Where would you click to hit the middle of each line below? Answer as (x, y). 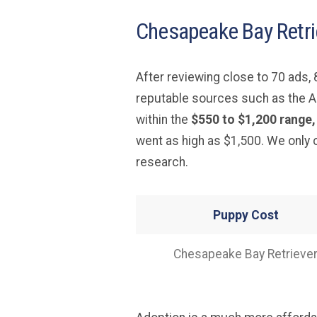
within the (163, 120)
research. (162, 162)
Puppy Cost (246, 215)
